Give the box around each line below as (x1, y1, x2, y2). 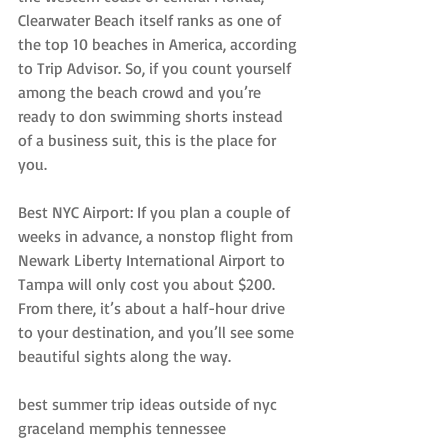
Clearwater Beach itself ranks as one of (18, 9, 285, 30)
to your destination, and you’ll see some (18, 321, 298, 342)
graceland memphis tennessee (18, 417, 226, 438)
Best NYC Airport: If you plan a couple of (18, 201, 294, 222)
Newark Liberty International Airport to (18, 249, 289, 270)
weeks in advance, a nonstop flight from (18, 225, 297, 246)
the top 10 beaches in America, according (18, 33, 301, 54)
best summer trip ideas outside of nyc (18, 393, 281, 414)
